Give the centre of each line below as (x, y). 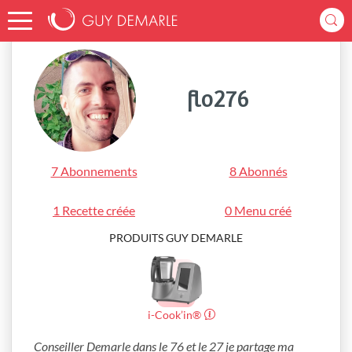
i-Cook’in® (174, 315)
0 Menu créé (258, 210)
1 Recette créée (94, 210)
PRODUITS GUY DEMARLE (176, 238)
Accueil (33, 13)
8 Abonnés (258, 171)
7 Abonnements (94, 171)
